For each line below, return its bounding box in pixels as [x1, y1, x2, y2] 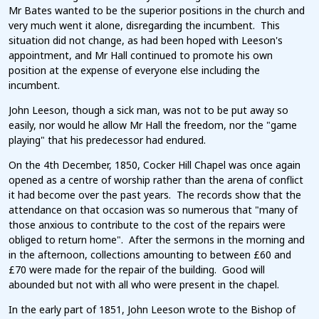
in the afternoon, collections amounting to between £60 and [9, 248, 291, 262]
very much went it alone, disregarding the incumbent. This [9, 19, 280, 33]
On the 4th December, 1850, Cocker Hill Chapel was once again [9, 158, 300, 172]
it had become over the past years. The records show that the [9, 188, 301, 202]
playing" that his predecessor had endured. [9, 133, 206, 147]
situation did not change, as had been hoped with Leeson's [9, 33, 283, 48]
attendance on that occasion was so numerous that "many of [9, 203, 298, 217]
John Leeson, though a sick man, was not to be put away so [9, 103, 288, 117]
